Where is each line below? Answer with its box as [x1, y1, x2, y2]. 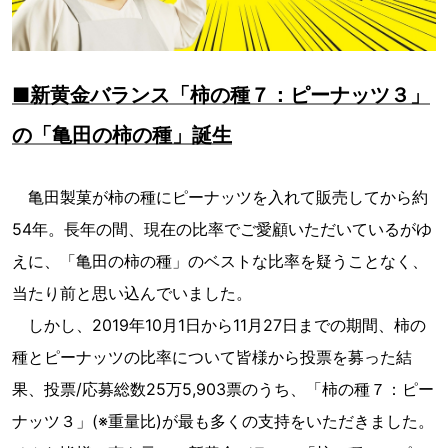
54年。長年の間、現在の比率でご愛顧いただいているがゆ [12, 219, 432, 240]
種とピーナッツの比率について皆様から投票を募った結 [12, 347, 412, 368]
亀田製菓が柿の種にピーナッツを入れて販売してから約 [12, 187, 428, 208]
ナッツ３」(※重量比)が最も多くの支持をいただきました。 [12, 411, 434, 432]
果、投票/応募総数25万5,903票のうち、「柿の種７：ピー [12, 379, 434, 400]
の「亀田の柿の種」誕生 [12, 123, 232, 148]
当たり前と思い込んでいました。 [12, 283, 252, 304]
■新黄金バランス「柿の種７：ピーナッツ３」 [12, 83, 430, 108]
